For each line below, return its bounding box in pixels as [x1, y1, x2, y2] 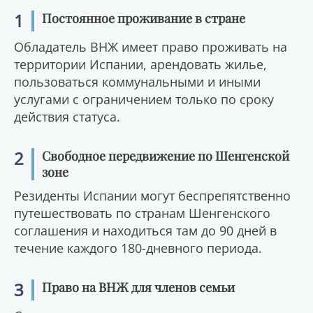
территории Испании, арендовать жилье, [14, 56, 267, 73]
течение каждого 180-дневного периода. [14, 240, 262, 256]
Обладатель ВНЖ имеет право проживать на [14, 38, 287, 55]
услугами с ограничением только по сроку [14, 91, 274, 108]
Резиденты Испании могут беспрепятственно [14, 187, 291, 204]
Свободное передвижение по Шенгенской [42, 147, 290, 164]
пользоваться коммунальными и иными [14, 73, 261, 90]
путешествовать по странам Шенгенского [14, 205, 270, 221]
